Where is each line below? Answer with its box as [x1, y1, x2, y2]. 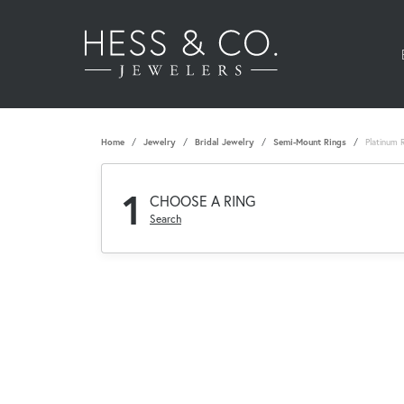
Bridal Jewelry [195, 136, 254, 149]
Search [150, 211, 181, 225]
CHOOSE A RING [150, 190, 255, 210]
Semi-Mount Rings [273, 136, 346, 149]
